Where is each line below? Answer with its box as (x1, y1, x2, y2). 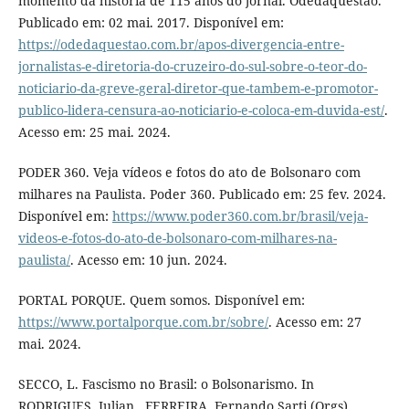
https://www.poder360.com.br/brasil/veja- (111, 206, 368, 225)
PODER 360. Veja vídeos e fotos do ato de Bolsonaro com (17, 163, 361, 181)
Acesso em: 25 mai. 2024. (17, 122, 171, 141)
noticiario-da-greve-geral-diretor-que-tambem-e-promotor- (17, 79, 378, 97)
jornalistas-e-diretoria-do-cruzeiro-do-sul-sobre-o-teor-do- (17, 57, 367, 75)
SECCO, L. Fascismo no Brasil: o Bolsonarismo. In (17, 374, 314, 393)
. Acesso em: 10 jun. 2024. (69, 250, 227, 268)
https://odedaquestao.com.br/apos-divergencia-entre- (17, 35, 344, 53)
